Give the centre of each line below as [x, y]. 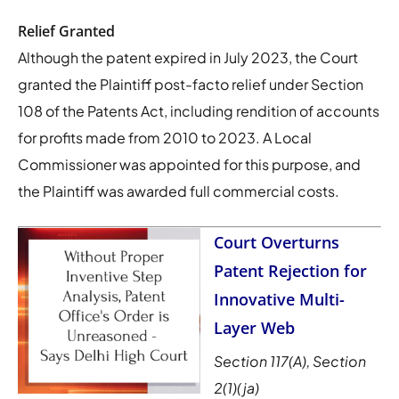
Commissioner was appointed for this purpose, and [189, 164]
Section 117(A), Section [290, 361]
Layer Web [254, 327]
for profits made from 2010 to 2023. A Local [165, 137]
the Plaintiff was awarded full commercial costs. [179, 191]
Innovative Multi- [279, 299]
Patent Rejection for [290, 270]
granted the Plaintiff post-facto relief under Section [191, 84]
